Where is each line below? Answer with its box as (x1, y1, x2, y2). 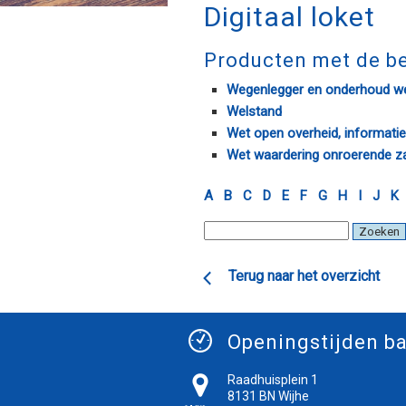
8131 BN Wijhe (227, 389, 309, 403)
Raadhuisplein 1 (227, 372, 318, 387)
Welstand (227, 103, 282, 120)
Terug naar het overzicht (228, 267, 380, 285)
